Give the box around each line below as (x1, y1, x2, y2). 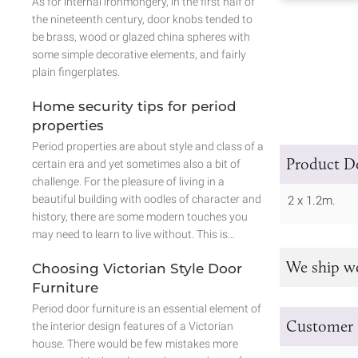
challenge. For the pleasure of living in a (32, 174, 225, 188)
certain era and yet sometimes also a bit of (32, 157, 241, 170)
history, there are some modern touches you (32, 209, 248, 223)
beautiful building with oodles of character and (32, 192, 261, 205)
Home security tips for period (32, 97, 237, 114)
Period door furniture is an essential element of (32, 301, 261, 315)
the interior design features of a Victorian (32, 319, 233, 332)
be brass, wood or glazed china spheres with (32, 30, 250, 43)
